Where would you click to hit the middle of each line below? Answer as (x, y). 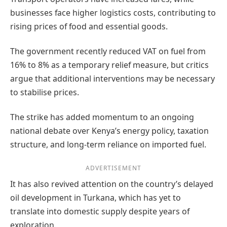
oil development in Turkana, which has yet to (96, 197)
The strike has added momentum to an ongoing (102, 117)
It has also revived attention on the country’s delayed (112, 184)
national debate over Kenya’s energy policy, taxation (109, 131)
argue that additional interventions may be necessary (112, 79)
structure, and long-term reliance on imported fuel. (108, 145)
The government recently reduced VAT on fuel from (108, 51)
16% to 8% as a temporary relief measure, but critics (109, 65)
